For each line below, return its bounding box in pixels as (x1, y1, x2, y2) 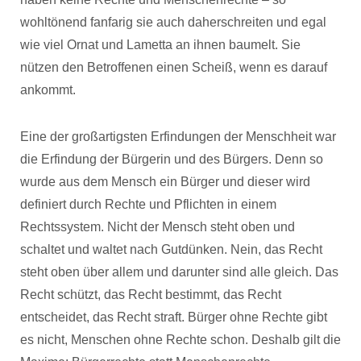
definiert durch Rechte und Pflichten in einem (20, 197, 276, 211)
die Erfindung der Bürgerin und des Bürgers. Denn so (20, 152, 323, 166)
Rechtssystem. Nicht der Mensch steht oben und (20, 220, 295, 234)
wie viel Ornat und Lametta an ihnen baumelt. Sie (20, 38, 301, 52)
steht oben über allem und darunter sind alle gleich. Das (20, 265, 338, 279)
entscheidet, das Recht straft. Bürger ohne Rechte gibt (20, 310, 327, 324)
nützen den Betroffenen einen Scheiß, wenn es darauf (20, 60, 327, 74)
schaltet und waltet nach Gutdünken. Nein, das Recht (20, 243, 322, 256)
